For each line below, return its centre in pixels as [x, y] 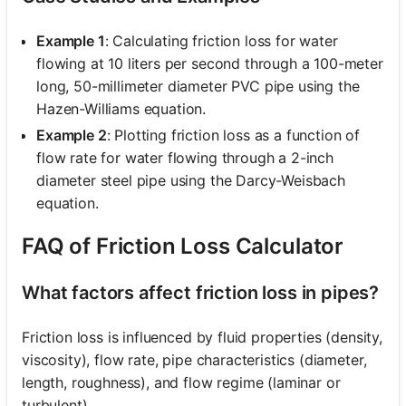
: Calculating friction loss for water [221, 40]
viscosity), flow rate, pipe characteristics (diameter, [194, 359]
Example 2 [72, 135]
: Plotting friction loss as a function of [233, 135]
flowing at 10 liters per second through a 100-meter [210, 63]
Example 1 [71, 40]
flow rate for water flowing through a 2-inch [185, 157]
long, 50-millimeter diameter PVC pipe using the [198, 86]
